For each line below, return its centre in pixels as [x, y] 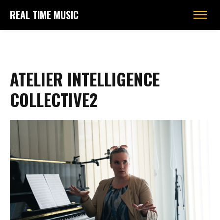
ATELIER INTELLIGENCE [85, 79]
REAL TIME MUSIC [44, 15]
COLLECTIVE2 [54, 100]
